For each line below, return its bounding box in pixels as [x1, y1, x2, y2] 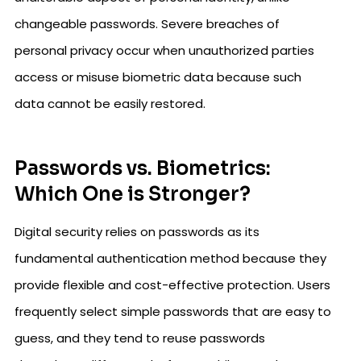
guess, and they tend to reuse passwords [15, 330, 265, 347]
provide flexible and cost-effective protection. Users [15, 276, 330, 294]
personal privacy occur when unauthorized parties [15, 42, 314, 60]
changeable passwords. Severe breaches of [15, 15, 280, 33]
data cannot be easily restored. [15, 95, 205, 113]
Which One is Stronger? [15, 182, 251, 207]
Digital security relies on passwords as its [15, 223, 259, 241]
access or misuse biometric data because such [15, 68, 301, 86]
